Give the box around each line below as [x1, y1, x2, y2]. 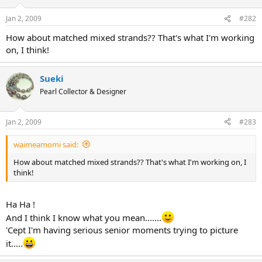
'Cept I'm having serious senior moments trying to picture [6, 224, 238, 236]
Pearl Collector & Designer [40, 87, 126, 96]
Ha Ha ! [6, 198, 35, 210]
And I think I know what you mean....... [6, 212, 161, 223]
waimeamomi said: [13, 139, 78, 150]
